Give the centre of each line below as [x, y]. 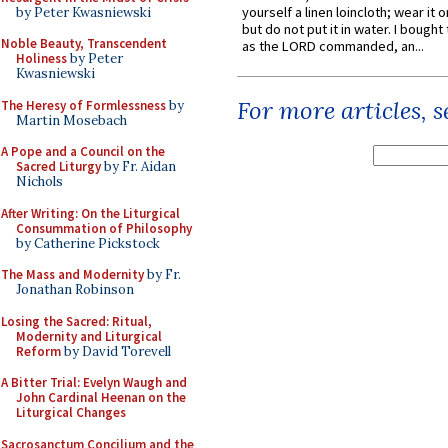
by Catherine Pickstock [88, 243]
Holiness [41, 58]
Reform [38, 351]
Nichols [39, 181]
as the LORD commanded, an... [333, 46]
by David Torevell [116, 351]
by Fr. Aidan [138, 166]
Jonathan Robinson [75, 289]
